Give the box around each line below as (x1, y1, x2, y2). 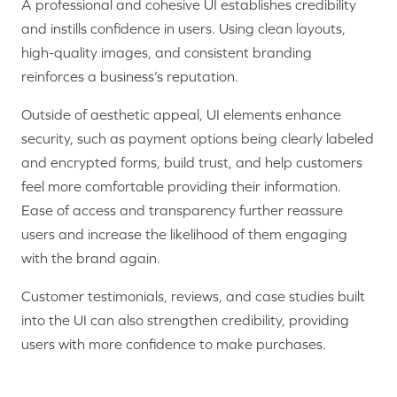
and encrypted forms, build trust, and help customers (21, 153, 362, 170)
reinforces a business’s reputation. (21, 67, 238, 84)
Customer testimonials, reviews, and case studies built (21, 287, 365, 304)
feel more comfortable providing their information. (21, 177, 341, 194)
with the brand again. (21, 249, 160, 266)
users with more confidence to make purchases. (21, 335, 326, 352)
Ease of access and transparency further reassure (21, 201, 343, 218)
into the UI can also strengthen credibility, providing (21, 311, 349, 328)
